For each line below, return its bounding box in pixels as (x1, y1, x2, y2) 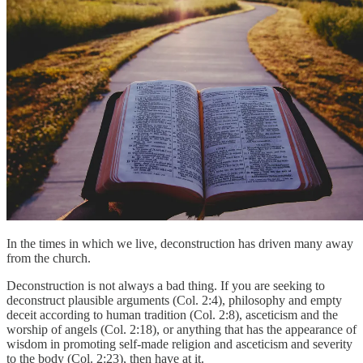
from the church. (6, 250, 91, 265)
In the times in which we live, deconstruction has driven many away (6, 236, 353, 250)
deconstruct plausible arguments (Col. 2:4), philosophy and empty (6, 293, 342, 307)
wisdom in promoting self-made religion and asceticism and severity (6, 336, 352, 351)
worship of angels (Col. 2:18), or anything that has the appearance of (6, 322, 357, 336)
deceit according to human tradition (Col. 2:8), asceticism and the (6, 307, 338, 322)
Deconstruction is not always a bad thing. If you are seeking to (6, 278, 325, 293)
